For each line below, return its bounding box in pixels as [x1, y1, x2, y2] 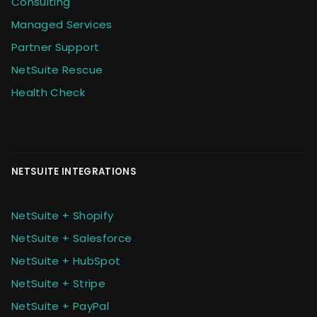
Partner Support [11, 40, 100, 55]
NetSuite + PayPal [11, 299, 109, 314]
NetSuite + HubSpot [11, 253, 121, 269]
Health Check [11, 85, 86, 100]
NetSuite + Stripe [11, 276, 105, 292]
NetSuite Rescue [11, 62, 103, 78]
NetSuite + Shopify [11, 208, 114, 224]
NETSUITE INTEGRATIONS [11, 165, 137, 179]
